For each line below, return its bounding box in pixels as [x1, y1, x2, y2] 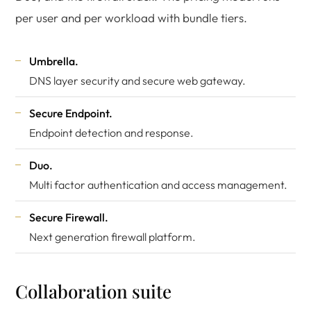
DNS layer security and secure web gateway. [29, 74, 246, 87]
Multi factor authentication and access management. [29, 178, 287, 192]
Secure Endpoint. [29, 106, 112, 120]
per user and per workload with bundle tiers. [15, 10, 247, 25]
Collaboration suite [15, 279, 171, 303]
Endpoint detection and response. [29, 126, 194, 140]
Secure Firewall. [29, 210, 108, 224]
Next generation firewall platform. [29, 230, 196, 244]
